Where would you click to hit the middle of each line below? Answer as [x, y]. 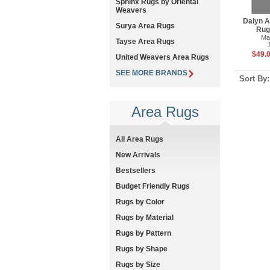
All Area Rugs [140, 139]
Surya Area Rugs [145, 26]
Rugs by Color [140, 202]
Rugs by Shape [142, 249]
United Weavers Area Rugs [162, 58]
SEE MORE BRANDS [152, 73]
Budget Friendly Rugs [153, 186]
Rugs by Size [138, 264]
